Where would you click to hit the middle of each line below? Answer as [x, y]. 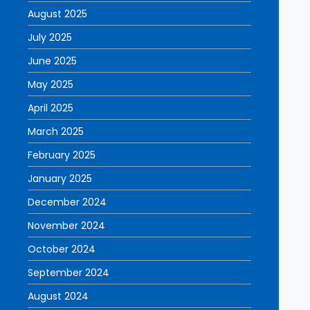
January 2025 [60, 179]
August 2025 [57, 14]
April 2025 [51, 108]
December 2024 [67, 202]
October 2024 [62, 249]
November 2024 [66, 226]
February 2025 [62, 155]
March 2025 [56, 131]
